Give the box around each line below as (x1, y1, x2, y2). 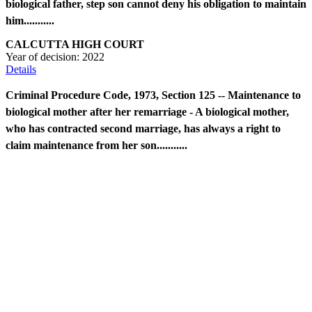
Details (6, 63, 36, 76)
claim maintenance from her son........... (6, 139, 187, 152)
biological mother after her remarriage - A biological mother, (6, 106, 289, 118)
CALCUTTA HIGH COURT (6, 38, 144, 51)
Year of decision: (6, 51, 82, 63)
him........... (6, 15, 54, 27)
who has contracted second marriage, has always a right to (6, 123, 281, 135)
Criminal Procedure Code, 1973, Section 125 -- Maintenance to (6, 89, 301, 102)
